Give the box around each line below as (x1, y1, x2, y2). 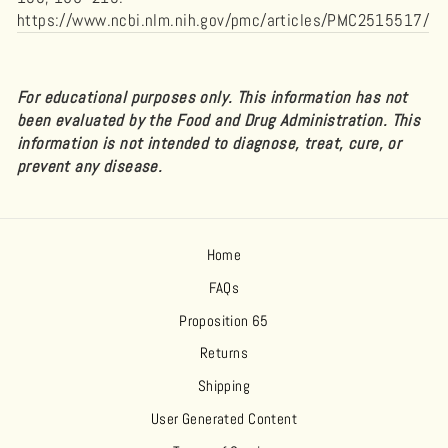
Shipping (197, 376, 251, 397)
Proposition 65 (179, 310, 269, 331)
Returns (200, 343, 248, 364)
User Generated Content (150, 409, 298, 430)
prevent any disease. (17, 155, 163, 177)
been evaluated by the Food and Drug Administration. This (17, 109, 421, 131)
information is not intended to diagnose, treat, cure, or (17, 132, 402, 154)
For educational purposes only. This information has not (17, 86, 408, 108)
